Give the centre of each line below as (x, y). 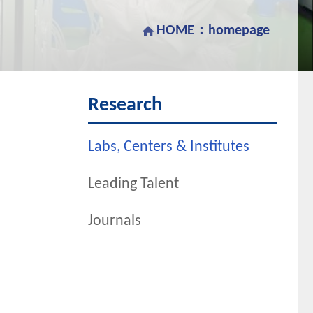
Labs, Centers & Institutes (169, 147)
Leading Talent (133, 184)
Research (125, 105)
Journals (115, 221)
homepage (239, 31)
